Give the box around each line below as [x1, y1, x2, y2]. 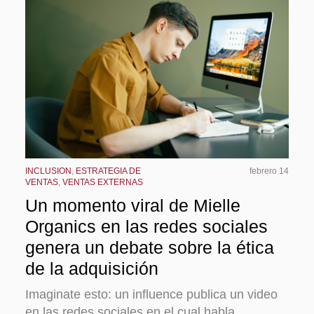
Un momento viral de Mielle [25, 196, 240, 216]
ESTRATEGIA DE [76, 166, 141, 177]
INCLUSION [25, 166, 71, 177]
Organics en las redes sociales [25, 217, 268, 237]
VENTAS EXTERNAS [62, 177, 143, 188]
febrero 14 [250, 166, 289, 177]
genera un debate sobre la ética [25, 238, 274, 258]
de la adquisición [25, 259, 158, 279]
